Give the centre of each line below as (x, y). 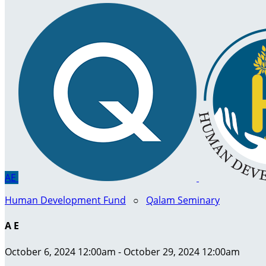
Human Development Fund (65, 200)
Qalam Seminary (183, 200)
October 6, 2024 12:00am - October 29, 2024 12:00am (122, 251)
